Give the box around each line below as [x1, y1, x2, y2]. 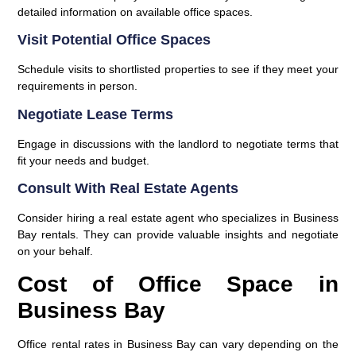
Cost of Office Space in [17, 272, 339, 297]
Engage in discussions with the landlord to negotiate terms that [17, 137, 339, 150]
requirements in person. [17, 79, 138, 93]
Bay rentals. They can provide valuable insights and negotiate [17, 228, 339, 242]
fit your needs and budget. [17, 153, 150, 167]
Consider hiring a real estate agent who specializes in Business [17, 211, 339, 225]
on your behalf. [17, 245, 94, 258]
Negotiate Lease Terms [17, 106, 174, 122]
